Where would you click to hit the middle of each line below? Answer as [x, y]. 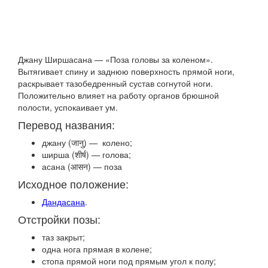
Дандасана [63, 202]
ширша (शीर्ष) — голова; [86, 154]
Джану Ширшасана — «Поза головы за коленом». [115, 59]
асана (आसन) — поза [82, 166]
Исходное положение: [73, 184]
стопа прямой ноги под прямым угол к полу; [129, 261]
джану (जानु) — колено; [87, 142]
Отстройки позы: [59, 219]
